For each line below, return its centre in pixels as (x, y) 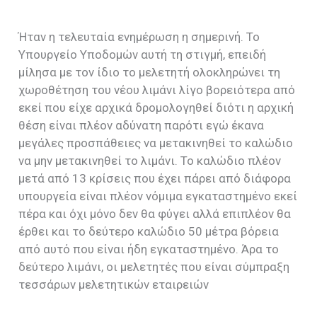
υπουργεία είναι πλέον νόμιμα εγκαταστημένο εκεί (158, 196)
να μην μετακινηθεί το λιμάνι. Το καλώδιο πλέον (150, 161)
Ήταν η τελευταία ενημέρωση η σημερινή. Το (139, 37)
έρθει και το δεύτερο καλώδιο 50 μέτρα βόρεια (149, 232)
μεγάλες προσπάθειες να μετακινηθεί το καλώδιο (156, 143)
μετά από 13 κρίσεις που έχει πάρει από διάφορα (155, 179)
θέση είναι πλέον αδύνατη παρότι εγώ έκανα (142, 126)
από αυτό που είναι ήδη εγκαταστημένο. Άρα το (149, 249)
